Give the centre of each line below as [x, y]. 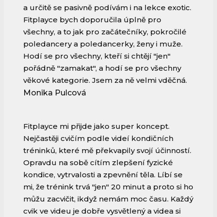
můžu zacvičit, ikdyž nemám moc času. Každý [108, 199]
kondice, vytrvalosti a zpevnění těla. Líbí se [103, 175]
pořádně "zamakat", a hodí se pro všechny [102, 68]
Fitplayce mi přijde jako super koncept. [96, 126]
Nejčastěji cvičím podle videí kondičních [98, 139]
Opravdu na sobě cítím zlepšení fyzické [98, 163]
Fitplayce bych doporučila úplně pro [92, 20]
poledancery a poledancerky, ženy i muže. [103, 44]
